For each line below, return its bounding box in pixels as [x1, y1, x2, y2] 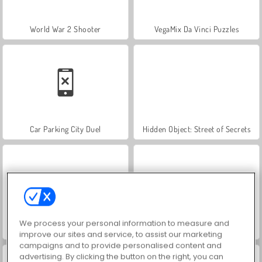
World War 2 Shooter [30, 23, 101, 34]
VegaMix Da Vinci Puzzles [154, 23, 239, 34]
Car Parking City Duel [30, 123, 101, 134]
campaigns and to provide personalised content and [19, 239, 222, 251]
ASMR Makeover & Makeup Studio [9, 223, 122, 234]
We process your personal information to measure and [19, 217, 230, 229]
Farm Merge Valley [166, 223, 227, 234]
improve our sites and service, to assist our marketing [19, 228, 223, 240]
